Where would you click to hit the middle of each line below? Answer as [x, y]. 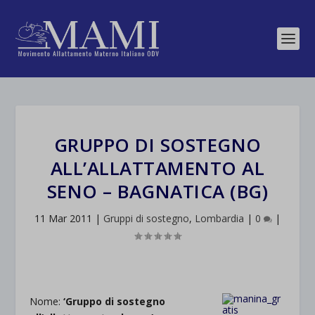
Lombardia [219, 218]
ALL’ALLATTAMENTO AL [157, 168]
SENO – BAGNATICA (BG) [157, 191]
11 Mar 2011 [63, 218]
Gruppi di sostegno [146, 218]
